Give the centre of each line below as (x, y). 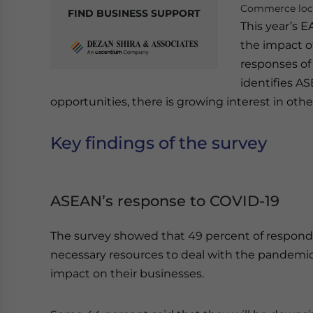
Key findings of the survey (159, 143)
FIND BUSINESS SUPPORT (134, 13)
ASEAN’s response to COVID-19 (165, 201)
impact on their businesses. (127, 274)
